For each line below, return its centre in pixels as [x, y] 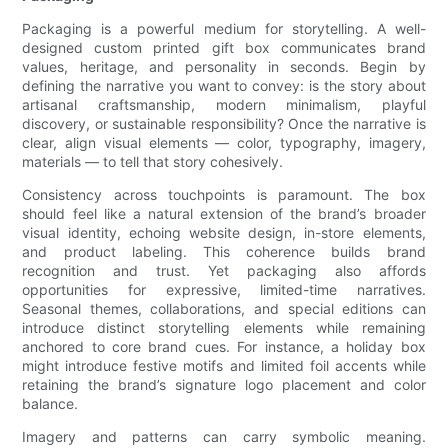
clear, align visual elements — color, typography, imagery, [224, 143]
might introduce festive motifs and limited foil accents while [224, 366]
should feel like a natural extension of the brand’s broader [224, 214]
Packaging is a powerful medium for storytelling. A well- [224, 29]
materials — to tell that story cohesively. [153, 162]
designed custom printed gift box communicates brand [224, 48]
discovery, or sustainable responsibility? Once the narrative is [224, 124]
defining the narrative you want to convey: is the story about [224, 86]
